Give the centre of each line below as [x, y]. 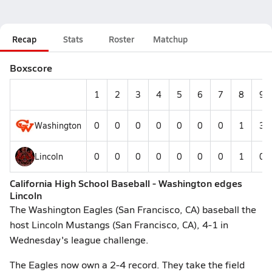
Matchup [170, 39]
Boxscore [31, 68]
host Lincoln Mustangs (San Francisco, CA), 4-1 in [119, 224]
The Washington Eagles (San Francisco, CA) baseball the [133, 209]
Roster [121, 39]
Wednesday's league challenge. [79, 240]
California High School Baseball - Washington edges [126, 183]
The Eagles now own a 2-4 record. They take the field [127, 264]
